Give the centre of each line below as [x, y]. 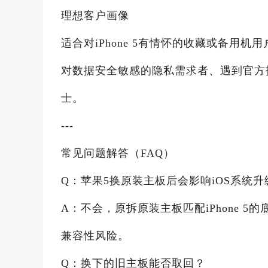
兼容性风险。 [95, 236]
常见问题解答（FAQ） [118, 153]
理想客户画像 [95, 16]
